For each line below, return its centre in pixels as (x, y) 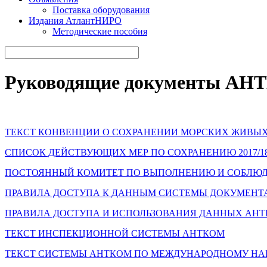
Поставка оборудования (101, 10)
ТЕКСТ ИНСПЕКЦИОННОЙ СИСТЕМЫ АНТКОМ (115, 233)
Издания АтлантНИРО (75, 21)
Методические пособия (100, 31)
